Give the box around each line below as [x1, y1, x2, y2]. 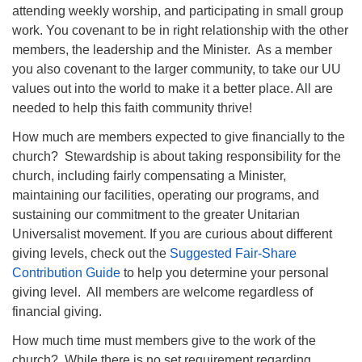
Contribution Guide [12, 265, 120, 280]
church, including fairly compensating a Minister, [12, 168, 286, 183]
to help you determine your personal [120, 265, 329, 280]
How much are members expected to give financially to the [12, 129, 345, 144]
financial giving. [12, 304, 108, 318]
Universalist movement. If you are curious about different [12, 226, 332, 241]
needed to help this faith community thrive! [12, 100, 252, 115]
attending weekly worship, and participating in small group [12, 3, 343, 18]
